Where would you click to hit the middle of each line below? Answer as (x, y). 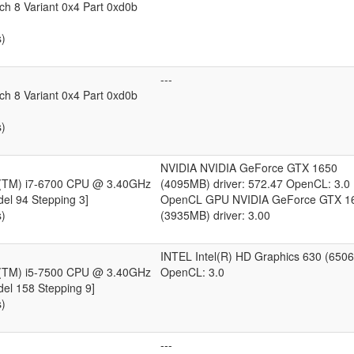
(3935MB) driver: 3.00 (215, 215)
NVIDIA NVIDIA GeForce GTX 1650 (249, 168)
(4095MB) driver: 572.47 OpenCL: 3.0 (255, 183)
